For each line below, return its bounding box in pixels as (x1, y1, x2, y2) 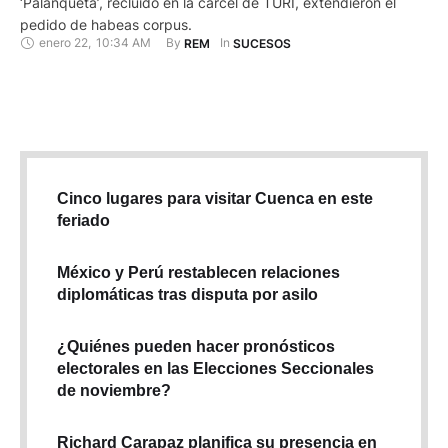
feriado (57, 211, 110, 229)
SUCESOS (233, 35, 291, 51)
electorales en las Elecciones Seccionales (57, 359, 374, 377)
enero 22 (39, 35, 88, 51)
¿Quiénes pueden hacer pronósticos (57, 337, 335, 355)
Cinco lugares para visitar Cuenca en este (57, 189, 373, 207)
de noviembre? (57, 381, 171, 399)
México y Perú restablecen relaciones (57, 263, 340, 281)
